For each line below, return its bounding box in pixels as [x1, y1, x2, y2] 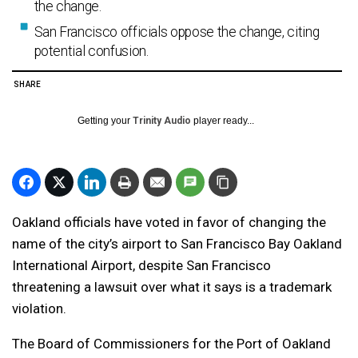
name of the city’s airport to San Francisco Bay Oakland [12, 236, 342, 253]
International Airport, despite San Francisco [12, 257, 271, 274]
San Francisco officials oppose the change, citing [34, 24, 320, 41]
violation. [12, 300, 66, 317]
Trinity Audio [133, 115, 191, 127]
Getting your [78, 115, 133, 127]
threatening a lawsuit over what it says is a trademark [12, 279, 332, 296]
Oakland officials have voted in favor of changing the [12, 214, 326, 231]
